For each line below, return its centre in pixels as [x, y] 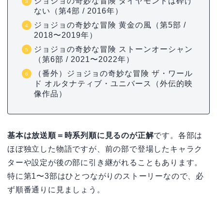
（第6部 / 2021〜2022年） [84, 60]
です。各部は [178, 136]
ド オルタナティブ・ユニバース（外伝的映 [113, 84]
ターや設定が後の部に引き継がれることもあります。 [105, 163]
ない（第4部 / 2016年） [78, 11]
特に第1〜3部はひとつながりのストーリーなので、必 [106, 176]
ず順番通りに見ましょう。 [56, 190]
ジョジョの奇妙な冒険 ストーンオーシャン [113, 49]
